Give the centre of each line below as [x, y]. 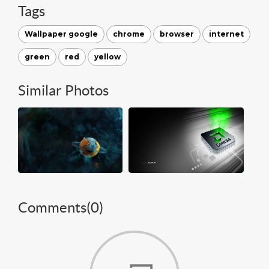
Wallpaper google [61, 34]
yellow [107, 56]
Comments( [54, 207]
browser [177, 34]
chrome [129, 34]
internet [226, 34]
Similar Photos [63, 90]
